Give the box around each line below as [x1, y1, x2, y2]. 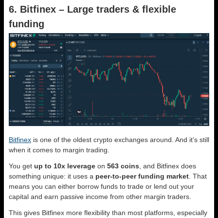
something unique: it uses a [9, 172, 95, 180]
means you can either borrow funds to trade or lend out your [9, 182, 194, 190]
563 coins [107, 162, 139, 170]
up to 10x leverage [34, 162, 95, 170]
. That [189, 172, 207, 180]
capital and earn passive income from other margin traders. [9, 192, 191, 200]
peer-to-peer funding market [95, 172, 189, 180]
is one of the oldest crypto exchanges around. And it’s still [31, 135, 209, 144]
